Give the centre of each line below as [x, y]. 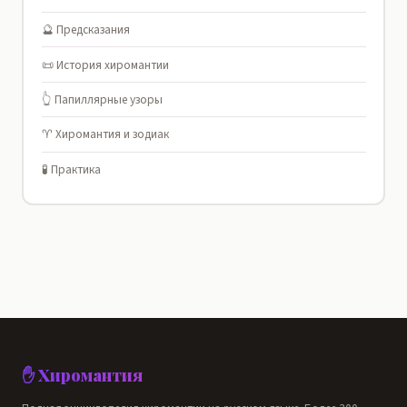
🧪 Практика [71, 169]
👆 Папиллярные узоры [102, 99]
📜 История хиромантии [105, 65]
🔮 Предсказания [85, 30]
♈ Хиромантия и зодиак [105, 134]
